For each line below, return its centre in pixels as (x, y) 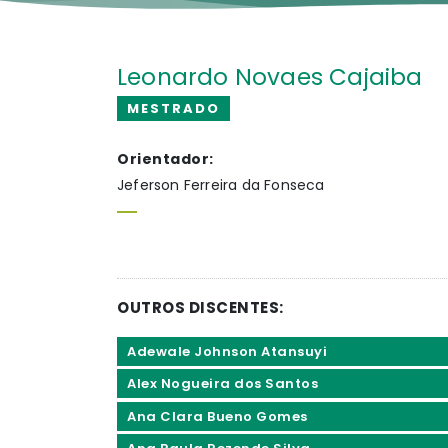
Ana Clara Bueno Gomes (217, 416)
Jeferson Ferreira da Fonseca (221, 185)
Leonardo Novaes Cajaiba (270, 77)
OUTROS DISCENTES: (200, 307)
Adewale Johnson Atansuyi (227, 351)
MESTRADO (173, 108)
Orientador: (165, 159)
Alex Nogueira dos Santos (222, 384)
